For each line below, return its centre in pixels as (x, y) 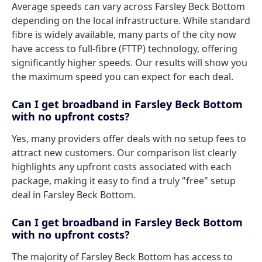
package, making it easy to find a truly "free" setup (124, 181)
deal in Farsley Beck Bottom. (74, 195)
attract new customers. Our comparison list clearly (124, 153)
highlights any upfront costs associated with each (122, 167)
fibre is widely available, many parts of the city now (124, 35)
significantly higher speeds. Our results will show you (130, 63)
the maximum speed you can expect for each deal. (123, 77)
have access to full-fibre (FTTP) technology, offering (125, 49)
